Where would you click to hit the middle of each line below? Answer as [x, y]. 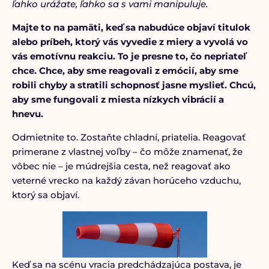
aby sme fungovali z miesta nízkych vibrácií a [118, 99]
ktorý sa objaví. [45, 195]
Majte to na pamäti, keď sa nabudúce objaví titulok [131, 27]
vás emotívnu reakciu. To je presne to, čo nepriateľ [129, 56]
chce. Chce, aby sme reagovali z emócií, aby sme [125, 71]
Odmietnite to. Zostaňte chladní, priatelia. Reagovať [128, 137]
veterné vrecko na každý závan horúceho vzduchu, [126, 180]
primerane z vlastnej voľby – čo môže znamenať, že [127, 152]
